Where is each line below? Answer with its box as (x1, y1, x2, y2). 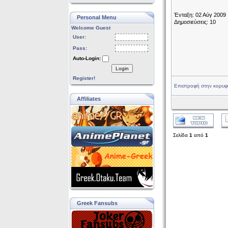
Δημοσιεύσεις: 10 (174, 19, 216, 25)
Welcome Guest (71, 25, 110, 31)
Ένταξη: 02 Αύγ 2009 (174, 12, 226, 18)
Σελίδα (173, 132, 189, 138)
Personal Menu (76, 14, 117, 20)
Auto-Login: (72, 55, 101, 61)
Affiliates (76, 96, 101, 102)
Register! (72, 75, 95, 81)
